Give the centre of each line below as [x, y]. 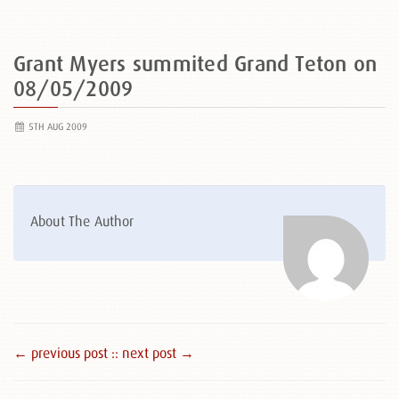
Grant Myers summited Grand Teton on [195, 64]
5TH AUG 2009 [56, 126]
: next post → [155, 353]
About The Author [82, 221]
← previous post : [64, 353]
